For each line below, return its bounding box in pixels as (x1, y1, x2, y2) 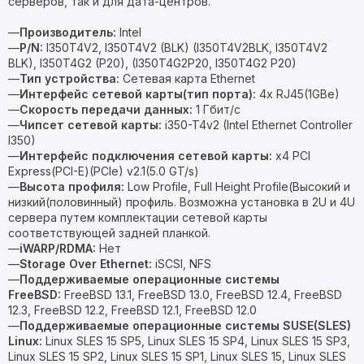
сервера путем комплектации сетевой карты (8, 210, 267, 224)
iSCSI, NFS (152, 257, 211, 271)
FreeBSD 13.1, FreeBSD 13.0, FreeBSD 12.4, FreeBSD (61, 288, 342, 301)
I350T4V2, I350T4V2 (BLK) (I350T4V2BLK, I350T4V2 (43, 41, 327, 54)
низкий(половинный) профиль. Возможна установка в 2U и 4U (8, 195, 355, 209)
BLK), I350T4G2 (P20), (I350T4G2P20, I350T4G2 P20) (8, 56, 297, 70)
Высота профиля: (19, 180, 124, 193)
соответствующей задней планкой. (8, 226, 210, 240)
